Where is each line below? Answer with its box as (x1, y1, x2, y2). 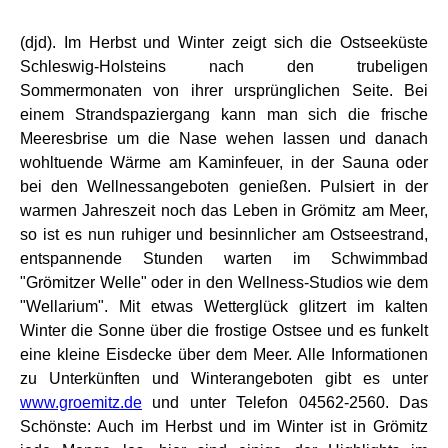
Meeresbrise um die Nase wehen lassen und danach (20, 130, 428, 147)
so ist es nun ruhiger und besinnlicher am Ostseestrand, (20, 226, 428, 243)
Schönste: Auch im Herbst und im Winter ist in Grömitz (20, 418, 428, 435)
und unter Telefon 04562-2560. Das (142, 394, 428, 411)
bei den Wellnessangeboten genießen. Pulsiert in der (20, 178, 428, 195)
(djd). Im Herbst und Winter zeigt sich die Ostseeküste (20, 34, 428, 51)
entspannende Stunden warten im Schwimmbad (20, 250, 428, 267)
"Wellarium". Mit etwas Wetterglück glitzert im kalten (20, 298, 428, 315)
